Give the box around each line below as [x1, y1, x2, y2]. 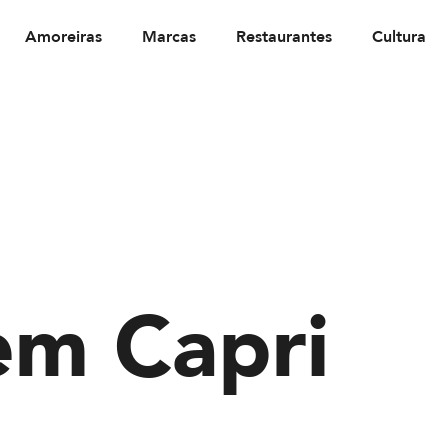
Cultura [372, 26, 426, 48]
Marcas [142, 26, 196, 48]
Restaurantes [236, 26, 332, 48]
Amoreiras [25, 26, 102, 48]
